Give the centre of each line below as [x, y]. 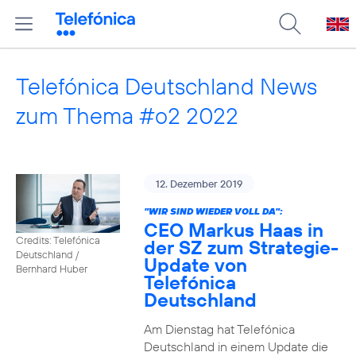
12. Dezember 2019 [199, 184]
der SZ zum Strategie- [241, 247]
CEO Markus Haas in [233, 230]
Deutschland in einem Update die [236, 346]
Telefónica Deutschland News [166, 86]
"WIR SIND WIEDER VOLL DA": [213, 211]
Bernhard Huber [52, 268]
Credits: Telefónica [58, 240]
